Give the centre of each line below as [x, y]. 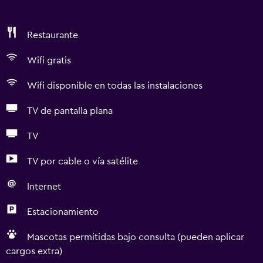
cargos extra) [34, 251]
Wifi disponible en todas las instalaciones [115, 86]
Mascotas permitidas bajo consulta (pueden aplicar [136, 237]
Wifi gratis [49, 60]
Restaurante [53, 35]
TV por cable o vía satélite [82, 161]
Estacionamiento [63, 212]
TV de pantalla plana [70, 111]
